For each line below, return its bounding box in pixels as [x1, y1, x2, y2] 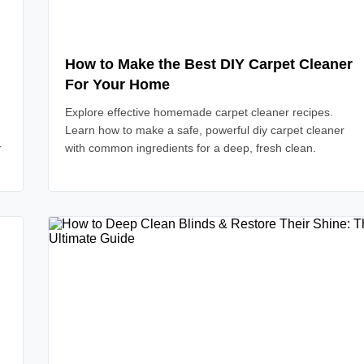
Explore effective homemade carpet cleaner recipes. [65, 106, 333, 119]
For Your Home [65, 76, 170, 93]
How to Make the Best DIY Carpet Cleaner [65, 56, 353, 72]
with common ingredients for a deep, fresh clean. [65, 141, 316, 154]
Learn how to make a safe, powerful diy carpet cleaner [65, 123, 344, 136]
